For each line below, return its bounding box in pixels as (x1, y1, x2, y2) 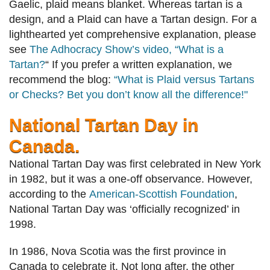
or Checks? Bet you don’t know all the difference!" (9, 89, 248, 101)
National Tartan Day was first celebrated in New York (9, 158, 261, 171)
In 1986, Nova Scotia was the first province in (9, 245, 226, 258)
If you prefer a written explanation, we (49, 58, 232, 71)
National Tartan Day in (9, 115, 198, 136)
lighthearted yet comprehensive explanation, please (9, 28, 256, 41)
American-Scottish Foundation (89, 188, 234, 201)
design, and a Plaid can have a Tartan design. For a (9, 13, 257, 26)
